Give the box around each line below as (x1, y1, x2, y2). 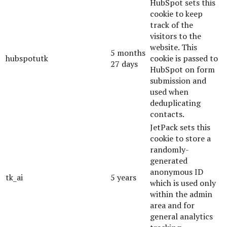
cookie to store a (150, 132, 211, 144)
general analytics (150, 210, 213, 222)
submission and (150, 74, 206, 86)
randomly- (150, 143, 189, 155)
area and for (150, 199, 195, 211)
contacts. (150, 108, 184, 120)
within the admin (150, 188, 212, 200)
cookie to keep (150, 8, 203, 19)
